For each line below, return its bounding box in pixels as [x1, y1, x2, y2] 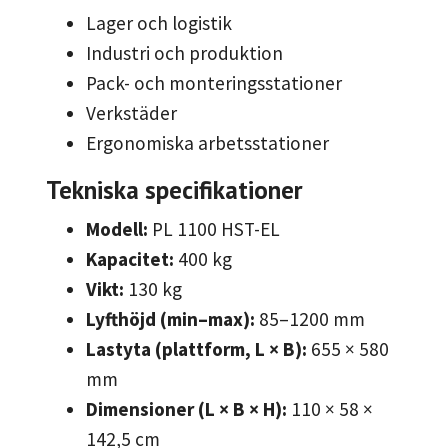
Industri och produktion [86, 41, 283, 66]
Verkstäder [86, 101, 177, 126]
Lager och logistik [86, 11, 232, 36]
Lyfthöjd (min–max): [86, 307, 255, 332]
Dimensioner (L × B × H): [86, 397, 287, 422]
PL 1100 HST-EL [148, 217, 280, 242]
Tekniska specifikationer [46, 173, 303, 207]
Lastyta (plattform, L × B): [86, 337, 307, 362]
